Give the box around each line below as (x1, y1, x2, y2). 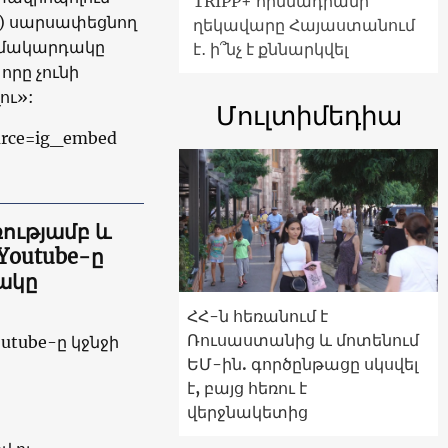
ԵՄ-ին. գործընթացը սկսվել (187, 353, 418, 374)
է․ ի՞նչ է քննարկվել (193, 39, 348, 60)
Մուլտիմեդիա (215, 99, 402, 133)
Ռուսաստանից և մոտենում (187, 329, 419, 350)
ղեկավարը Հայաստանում (193, 15, 415, 36)
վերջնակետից (187, 401, 308, 422)
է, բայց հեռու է (187, 377, 307, 398)
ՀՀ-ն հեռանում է (187, 305, 328, 326)
